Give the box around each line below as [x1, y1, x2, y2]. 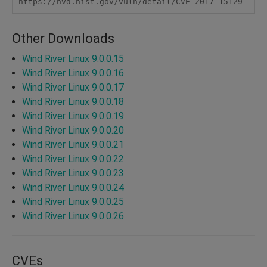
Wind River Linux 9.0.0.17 [22, 81, 124, 93]
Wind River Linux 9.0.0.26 [22, 210, 124, 222]
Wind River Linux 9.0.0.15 [22, 52, 124, 64]
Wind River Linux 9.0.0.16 [22, 67, 124, 79]
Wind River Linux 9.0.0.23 [22, 167, 124, 179]
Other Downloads [12, 30, 114, 46]
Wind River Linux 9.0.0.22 [22, 153, 124, 164]
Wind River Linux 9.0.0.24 [22, 181, 124, 193]
